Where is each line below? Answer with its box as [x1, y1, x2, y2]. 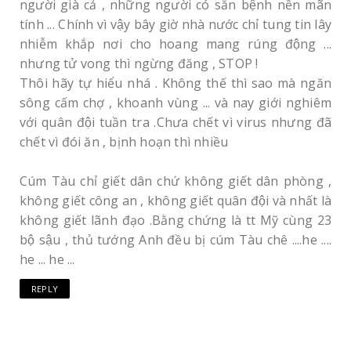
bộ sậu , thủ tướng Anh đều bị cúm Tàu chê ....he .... [20, 231, 331, 248]
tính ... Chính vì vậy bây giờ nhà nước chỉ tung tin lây [20, 16, 331, 33]
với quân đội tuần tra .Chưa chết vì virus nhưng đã [20, 114, 331, 131]
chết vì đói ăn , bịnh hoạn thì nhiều [20, 133, 229, 150]
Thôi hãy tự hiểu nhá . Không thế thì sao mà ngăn [20, 74, 331, 92]
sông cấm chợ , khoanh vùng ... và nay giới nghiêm [20, 94, 331, 111]
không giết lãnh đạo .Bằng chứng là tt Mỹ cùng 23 [20, 212, 331, 229]
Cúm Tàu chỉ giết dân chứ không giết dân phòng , [20, 172, 331, 190]
